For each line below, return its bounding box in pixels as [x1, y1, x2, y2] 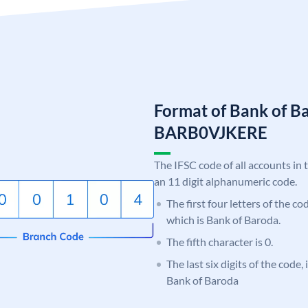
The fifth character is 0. [166, 234, 273, 248]
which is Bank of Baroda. [166, 212, 280, 226]
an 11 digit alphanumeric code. [154, 174, 297, 188]
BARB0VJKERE [154, 122, 267, 142]
